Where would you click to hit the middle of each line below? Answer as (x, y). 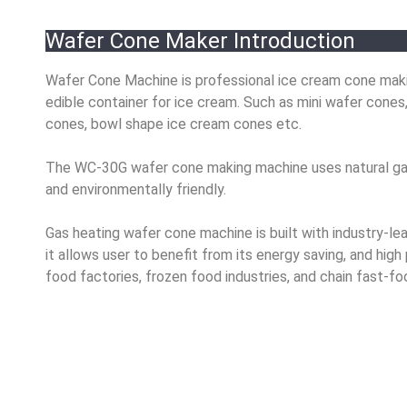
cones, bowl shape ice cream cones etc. (174, 124)
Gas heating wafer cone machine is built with (189, 233)
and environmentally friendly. (138, 189)
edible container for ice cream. (144, 102)
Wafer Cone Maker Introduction (200, 40)
